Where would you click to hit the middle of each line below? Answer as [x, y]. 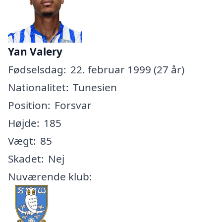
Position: [29, 105]
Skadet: [26, 158]
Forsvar [73, 105]
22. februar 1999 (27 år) [127, 69]
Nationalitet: [38, 87]
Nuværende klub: [50, 176]
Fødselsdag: [37, 69]
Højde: [24, 123]
